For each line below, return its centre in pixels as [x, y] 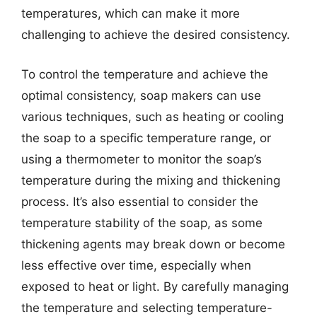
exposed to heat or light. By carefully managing [155, 286]
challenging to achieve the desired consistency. [156, 35]
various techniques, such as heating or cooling [152, 116]
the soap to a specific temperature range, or [146, 138]
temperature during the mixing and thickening [151, 180]
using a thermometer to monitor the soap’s [142, 159]
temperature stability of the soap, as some [142, 223]
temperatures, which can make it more [131, 13]
